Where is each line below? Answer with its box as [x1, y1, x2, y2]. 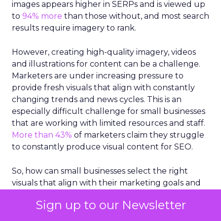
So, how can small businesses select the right [12, 166, 188, 176]
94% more [22, 11, 62, 21]
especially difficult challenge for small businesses [12, 106, 205, 116]
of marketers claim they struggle [72, 130, 204, 140]
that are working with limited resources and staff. [12, 118, 205, 128]
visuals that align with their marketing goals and [12, 178, 201, 187]
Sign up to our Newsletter [35, 198, 186, 212]
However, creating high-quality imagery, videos [12, 47, 196, 57]
